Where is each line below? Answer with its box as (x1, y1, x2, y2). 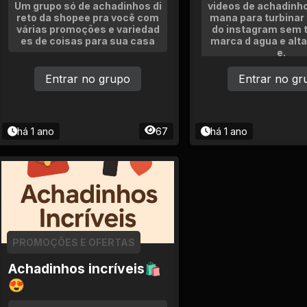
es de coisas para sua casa (21, 35, 155, 47)
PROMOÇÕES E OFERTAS (12, 236, 135, 248)
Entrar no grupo (45, 72, 130, 86)
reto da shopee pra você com (16, 12, 159, 23)
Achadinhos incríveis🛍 (8, 260, 161, 277)
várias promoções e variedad (16, 23, 160, 35)
